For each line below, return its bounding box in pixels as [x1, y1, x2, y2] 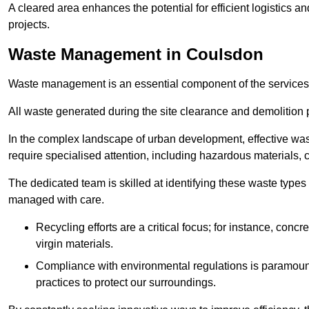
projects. [8, 18, 50, 30]
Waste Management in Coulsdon [8, 44, 263, 63]
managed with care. [8, 193, 104, 206]
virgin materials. [36, 237, 113, 250]
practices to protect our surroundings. [36, 276, 216, 288]
